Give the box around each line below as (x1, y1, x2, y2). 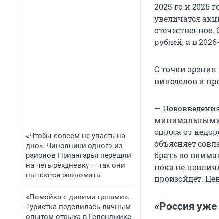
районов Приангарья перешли (26, 151, 131, 160)
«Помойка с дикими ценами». (26, 193, 130, 201)
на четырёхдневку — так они (26, 161, 125, 170)
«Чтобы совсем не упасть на (26, 131, 125, 140)
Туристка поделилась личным (26, 202, 131, 211)
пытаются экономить (26, 171, 100, 179)
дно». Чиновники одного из (26, 141, 123, 150)
